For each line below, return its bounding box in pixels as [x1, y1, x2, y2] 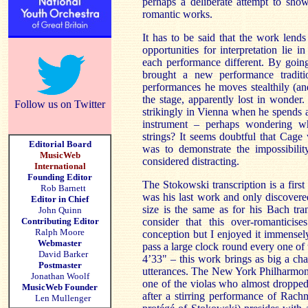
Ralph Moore [35, 227, 85, 237]
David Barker [32, 249, 88, 259]
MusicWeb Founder [22, 282, 98, 292]
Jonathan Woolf [30, 271, 89, 281]
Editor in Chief [31, 194, 89, 204]
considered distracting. [142, 155, 239, 167]
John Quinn [38, 205, 82, 215]
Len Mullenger [29, 293, 91, 303]
